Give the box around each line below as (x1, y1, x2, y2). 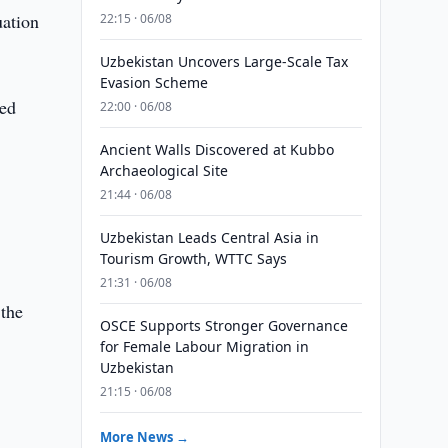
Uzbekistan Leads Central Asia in (99, 228, 319, 247)
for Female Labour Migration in (99, 337, 309, 356)
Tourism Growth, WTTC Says (99, 249, 287, 268)
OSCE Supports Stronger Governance (99, 316, 348, 335)
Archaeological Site (99, 161, 228, 180)
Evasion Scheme (99, 73, 208, 92)
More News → (99, 428, 189, 446)
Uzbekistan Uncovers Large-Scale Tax (99, 52, 348, 71)
